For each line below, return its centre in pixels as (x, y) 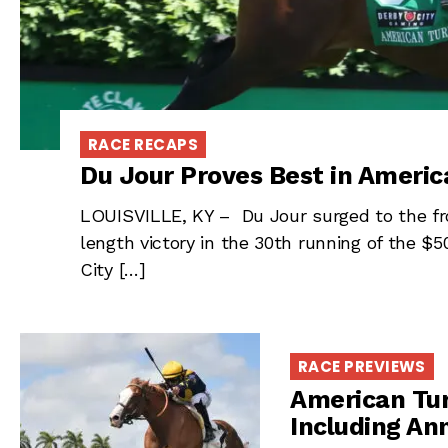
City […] (113, 269)
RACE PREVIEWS (362, 366)
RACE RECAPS (143, 145)
